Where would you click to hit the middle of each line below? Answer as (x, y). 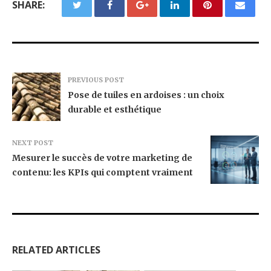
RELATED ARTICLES (56, 250)
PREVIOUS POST (96, 80)
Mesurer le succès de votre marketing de (102, 158)
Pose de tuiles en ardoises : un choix (146, 95)
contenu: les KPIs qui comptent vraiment (103, 173)
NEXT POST (33, 143)
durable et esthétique (115, 110)
